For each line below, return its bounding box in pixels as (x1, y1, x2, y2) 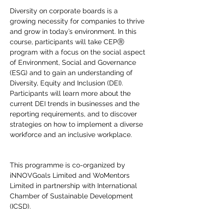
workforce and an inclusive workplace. (10, 131, 132, 138)
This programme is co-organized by (10, 161, 127, 169)
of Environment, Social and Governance (10, 58, 138, 66)
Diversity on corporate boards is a (10, 7, 120, 15)
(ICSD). (10, 202, 31, 210)
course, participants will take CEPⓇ (10, 38, 126, 46)
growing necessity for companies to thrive (10, 17, 146, 25)
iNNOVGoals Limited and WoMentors (10, 171, 132, 179)
